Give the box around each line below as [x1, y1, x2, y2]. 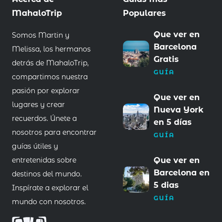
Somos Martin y [12, 31, 69, 40]
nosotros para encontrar [12, 128, 97, 137]
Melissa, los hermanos [12, 45, 91, 54]
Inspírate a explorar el [12, 183, 88, 193]
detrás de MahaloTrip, [12, 58, 89, 68]
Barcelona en [153, 168, 210, 178]
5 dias [153, 180, 179, 190]
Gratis [153, 55, 179, 64]
